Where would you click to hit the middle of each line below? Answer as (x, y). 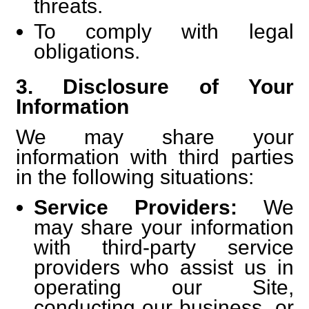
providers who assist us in (163, 267)
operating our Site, (163, 287)
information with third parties (154, 157)
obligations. (87, 51)
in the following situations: (134, 177)
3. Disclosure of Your (154, 87)
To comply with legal (163, 31)
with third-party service (163, 247)
